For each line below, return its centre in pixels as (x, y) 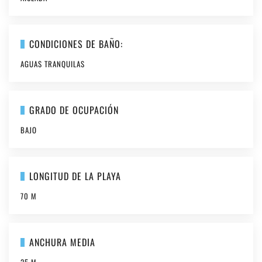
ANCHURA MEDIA (62, 242)
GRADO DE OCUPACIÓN (74, 110)
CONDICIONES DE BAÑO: (76, 44)
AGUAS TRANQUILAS (53, 64)
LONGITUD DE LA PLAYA (75, 176)
